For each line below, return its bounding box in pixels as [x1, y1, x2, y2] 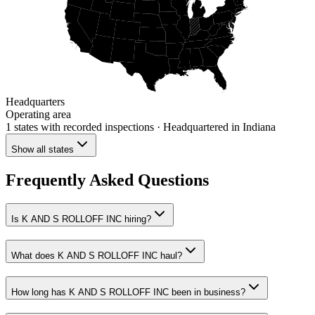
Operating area [6, 108, 71, 120]
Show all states [11, 143, 74, 155]
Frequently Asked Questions [6, 170, 209, 189]
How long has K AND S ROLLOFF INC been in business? [11, 286, 245, 297]
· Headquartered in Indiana [154, 120, 276, 133]
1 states [6, 120, 38, 133]
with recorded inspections [38, 120, 154, 133]
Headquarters [6, 95, 65, 108]
